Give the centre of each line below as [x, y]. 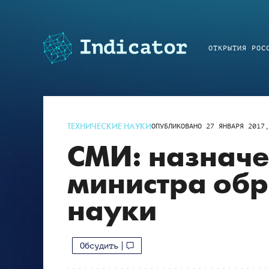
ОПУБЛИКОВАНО [179, 126]
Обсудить [99, 246]
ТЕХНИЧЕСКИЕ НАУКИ [109, 126]
